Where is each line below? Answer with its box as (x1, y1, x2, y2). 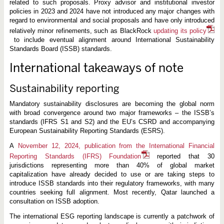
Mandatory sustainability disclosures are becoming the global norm (9, 100, 215, 108)
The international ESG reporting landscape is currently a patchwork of (9, 212, 215, 220)
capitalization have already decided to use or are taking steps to (9, 170, 215, 178)
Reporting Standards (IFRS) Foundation (9, 152, 141, 160)
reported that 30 (149, 152, 215, 160)
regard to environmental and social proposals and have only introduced (9, 16, 215, 24)
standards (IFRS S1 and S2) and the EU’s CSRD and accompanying (9, 118, 215, 126)
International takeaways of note (9, 60, 183, 75)
